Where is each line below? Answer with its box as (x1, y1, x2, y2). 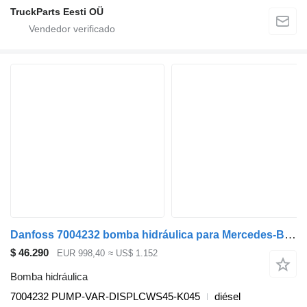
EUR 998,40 (57, 248, 105, 259)
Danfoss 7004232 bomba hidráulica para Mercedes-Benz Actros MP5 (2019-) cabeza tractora (284, 228, 296, 242)
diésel (214, 290, 241, 302)
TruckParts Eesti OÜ (10, 6, 103, 18)
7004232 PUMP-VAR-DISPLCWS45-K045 (10, 290, 200, 302)
